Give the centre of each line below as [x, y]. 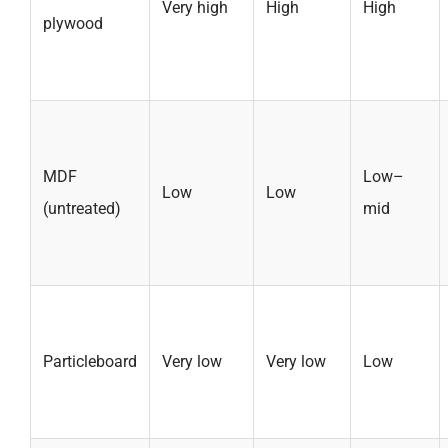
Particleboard [90, 361]
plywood [73, 23]
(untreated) [82, 208]
